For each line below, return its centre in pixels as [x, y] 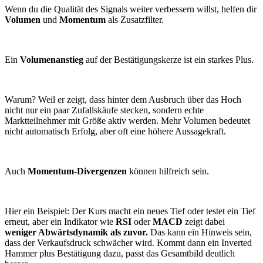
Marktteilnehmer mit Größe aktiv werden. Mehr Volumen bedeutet [127, 120]
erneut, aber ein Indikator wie [59, 221]
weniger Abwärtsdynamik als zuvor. [77, 232]
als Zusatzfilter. [135, 19]
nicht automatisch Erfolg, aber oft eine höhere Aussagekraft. [115, 131]
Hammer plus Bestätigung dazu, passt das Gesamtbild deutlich [120, 253]
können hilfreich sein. [169, 171]
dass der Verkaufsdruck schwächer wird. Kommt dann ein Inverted [128, 242]
